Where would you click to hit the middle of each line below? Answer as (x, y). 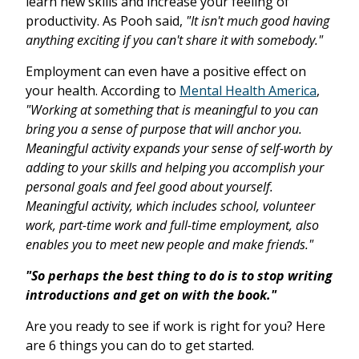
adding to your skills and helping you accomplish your (175, 167)
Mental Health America (248, 90)
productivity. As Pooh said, (106, 20)
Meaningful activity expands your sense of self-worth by (179, 148)
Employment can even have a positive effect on (166, 71)
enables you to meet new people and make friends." (169, 244)
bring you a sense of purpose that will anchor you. (164, 129)
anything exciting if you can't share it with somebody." (174, 40)
